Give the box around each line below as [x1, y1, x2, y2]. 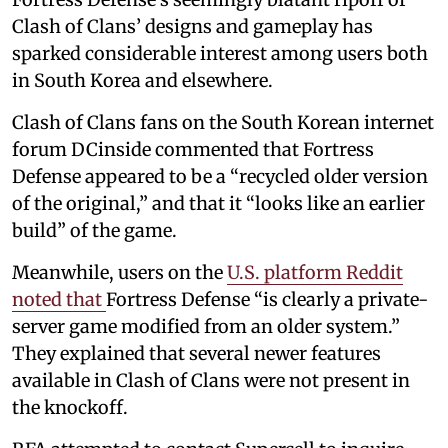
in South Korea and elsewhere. [12, 68, 273, 92]
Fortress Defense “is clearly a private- [106, 287, 428, 311]
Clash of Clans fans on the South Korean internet [12, 110, 434, 134]
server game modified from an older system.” [12, 314, 400, 338]
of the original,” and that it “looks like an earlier [12, 191, 425, 215]
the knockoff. [12, 395, 128, 419]
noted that [12, 287, 106, 311]
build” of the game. [12, 218, 177, 242]
